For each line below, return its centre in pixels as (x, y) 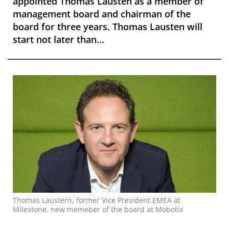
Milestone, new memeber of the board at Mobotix (98, 209)
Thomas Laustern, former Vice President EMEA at (97, 200)
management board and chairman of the (102, 14)
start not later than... (59, 39)
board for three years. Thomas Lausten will (108, 27)
